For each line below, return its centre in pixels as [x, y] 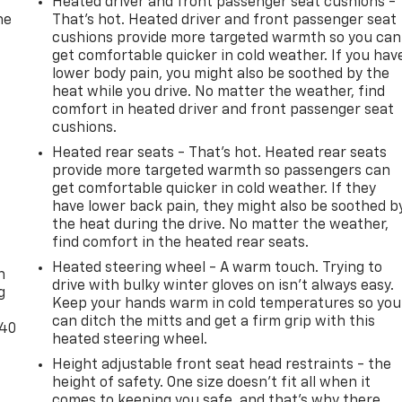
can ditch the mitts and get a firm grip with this [214, 322]
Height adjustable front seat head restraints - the [222, 365]
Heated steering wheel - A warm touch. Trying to [218, 268]
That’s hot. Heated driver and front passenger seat [225, 20]
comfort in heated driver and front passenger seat [223, 110]
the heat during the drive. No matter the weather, [221, 225]
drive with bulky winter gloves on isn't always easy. [223, 286]
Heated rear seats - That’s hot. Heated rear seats [220, 153]
